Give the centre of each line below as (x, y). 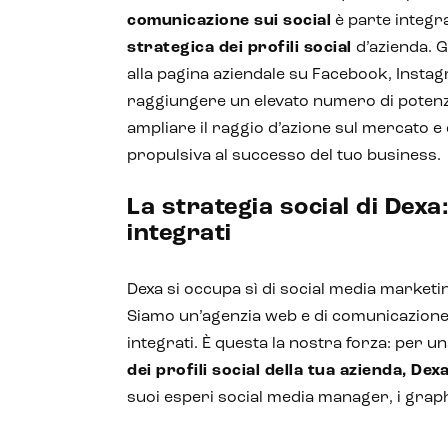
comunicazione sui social (229, 21)
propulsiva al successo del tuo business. (284, 156)
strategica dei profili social (239, 48)
